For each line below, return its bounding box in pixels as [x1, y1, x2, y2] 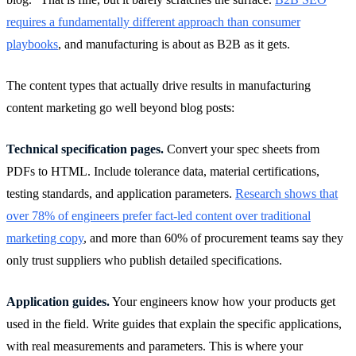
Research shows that [235, 186, 338, 200]
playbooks [6, 37, 58, 51]
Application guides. [6, 294, 110, 308]
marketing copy [6, 230, 83, 245]
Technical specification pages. [6, 141, 164, 156]
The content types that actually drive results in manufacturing [6, 78, 311, 92]
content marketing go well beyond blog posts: [6, 100, 234, 114]
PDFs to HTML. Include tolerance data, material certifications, [6, 164, 319, 178]
